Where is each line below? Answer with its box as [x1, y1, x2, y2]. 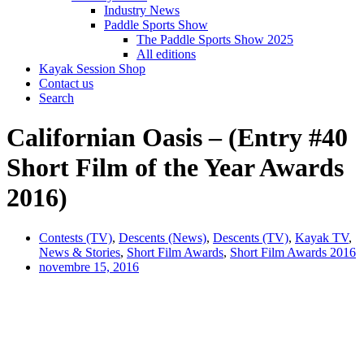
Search [39, 91, 74, 105]
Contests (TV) [39, 230, 112, 245]
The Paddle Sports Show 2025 [136, 32, 293, 46]
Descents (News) [119, 230, 206, 245]
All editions [136, 47, 196, 61]
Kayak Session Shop [39, 62, 145, 76]
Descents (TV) [213, 230, 288, 245]
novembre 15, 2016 [39, 259, 139, 274]
